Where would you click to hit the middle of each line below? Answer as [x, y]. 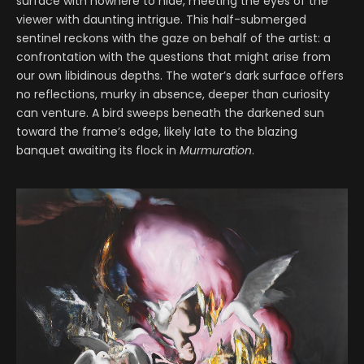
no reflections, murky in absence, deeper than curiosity [173, 95]
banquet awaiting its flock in [98, 151]
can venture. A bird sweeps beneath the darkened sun [170, 113]
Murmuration [216, 151]
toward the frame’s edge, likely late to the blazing [157, 132]
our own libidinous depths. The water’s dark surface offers [180, 76]
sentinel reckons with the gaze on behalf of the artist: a [173, 39]
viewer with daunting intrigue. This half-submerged [161, 20]
